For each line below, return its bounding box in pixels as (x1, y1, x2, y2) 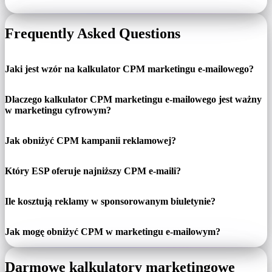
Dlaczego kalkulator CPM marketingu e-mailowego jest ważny (5, 94, 262, 105)
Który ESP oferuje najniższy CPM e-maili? (5, 166, 181, 177)
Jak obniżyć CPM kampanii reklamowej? (5, 135, 176, 146)
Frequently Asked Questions (5, 25, 180, 42)
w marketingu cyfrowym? (5, 105, 111, 116)
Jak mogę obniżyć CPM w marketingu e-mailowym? (5, 226, 220, 237)
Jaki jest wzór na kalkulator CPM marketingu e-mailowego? (5, 64, 254, 75)
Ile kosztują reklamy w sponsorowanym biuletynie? (5, 196, 216, 207)
